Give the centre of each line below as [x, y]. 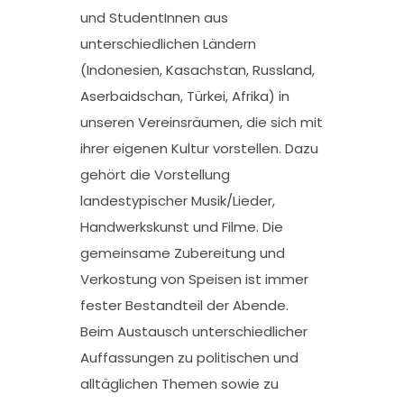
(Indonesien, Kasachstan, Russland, [197, 70]
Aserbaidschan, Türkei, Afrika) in [185, 96]
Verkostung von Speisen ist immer [194, 280]
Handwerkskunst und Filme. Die [182, 227]
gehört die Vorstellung [155, 175]
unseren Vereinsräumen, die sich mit [202, 123]
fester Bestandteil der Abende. [184, 306]
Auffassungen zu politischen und [189, 358]
